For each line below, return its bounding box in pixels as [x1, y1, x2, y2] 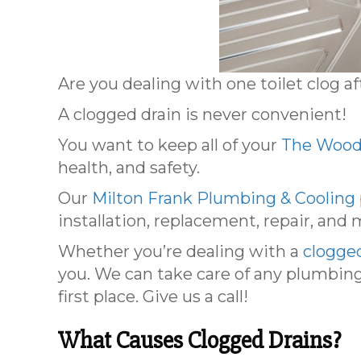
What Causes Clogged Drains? [58, 326, 341, 356]
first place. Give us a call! [58, 287, 248, 307]
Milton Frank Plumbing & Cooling [92, 189, 355, 209]
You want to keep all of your [58, 135, 281, 156]
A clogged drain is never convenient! [58, 105, 346, 125]
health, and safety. [58, 158, 200, 178]
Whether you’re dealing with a [58, 242, 303, 262]
